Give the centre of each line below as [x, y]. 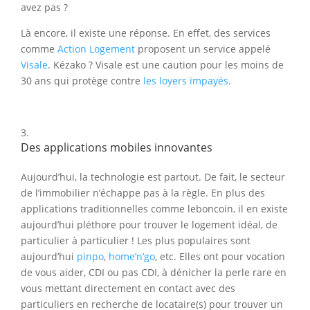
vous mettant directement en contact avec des [128, 289]
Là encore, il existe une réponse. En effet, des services [146, 33]
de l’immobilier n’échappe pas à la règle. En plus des [143, 193]
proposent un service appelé [203, 49]
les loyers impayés [186, 81]
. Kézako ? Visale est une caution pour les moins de [166, 65]
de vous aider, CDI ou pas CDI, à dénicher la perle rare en [154, 273]
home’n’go [132, 257]
